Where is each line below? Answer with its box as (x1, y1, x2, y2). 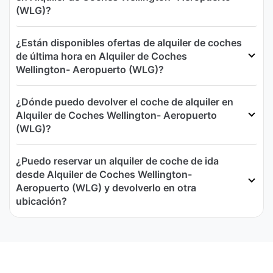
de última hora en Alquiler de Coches (16, 50, 187, 63)
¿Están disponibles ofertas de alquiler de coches (16, 37, 242, 49)
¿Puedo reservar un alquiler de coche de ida (16, 155, 219, 168)
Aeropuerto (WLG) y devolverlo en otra (16, 182, 196, 194)
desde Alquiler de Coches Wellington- (16, 168, 192, 181)
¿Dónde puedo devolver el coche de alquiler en (16, 96, 233, 108)
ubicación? (16, 195, 67, 208)
